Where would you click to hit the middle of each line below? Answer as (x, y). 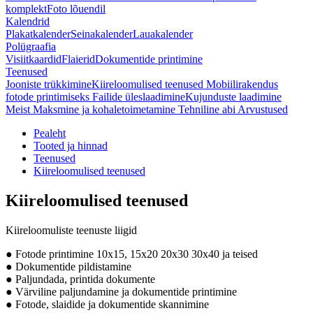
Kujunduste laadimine (233, 97)
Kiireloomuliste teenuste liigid (71, 230)
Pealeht (50, 133)
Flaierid (78, 59)
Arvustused (263, 109)
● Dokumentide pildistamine (68, 266)
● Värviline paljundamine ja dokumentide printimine (121, 291)
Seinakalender (102, 34)
